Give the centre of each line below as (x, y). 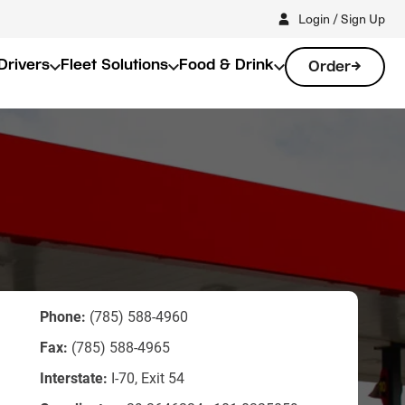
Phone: (63, 316)
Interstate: (74, 377)
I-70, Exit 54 (146, 377)
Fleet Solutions (114, 65)
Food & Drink (226, 65)
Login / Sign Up (342, 18)
